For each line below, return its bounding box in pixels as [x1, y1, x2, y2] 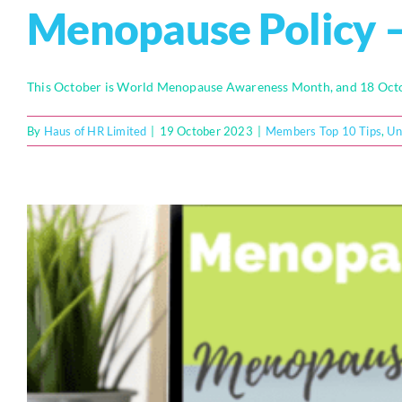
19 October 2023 [159, 124, 253, 139]
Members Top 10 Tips [266, 124, 382, 139]
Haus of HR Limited [43, 124, 147, 139]
